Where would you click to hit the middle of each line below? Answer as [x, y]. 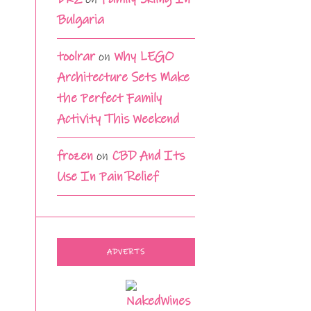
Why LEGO [144, 57]
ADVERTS [126, 252]
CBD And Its [148, 156]
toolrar [76, 57]
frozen [75, 156]
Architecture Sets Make [123, 78]
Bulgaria [81, 20]
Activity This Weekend [118, 119]
